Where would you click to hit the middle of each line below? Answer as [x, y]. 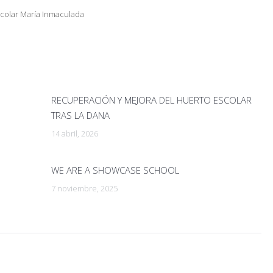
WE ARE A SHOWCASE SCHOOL [115, 170]
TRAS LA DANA [80, 115]
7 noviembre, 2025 [84, 188]
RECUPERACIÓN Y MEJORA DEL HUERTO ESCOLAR [151, 100]
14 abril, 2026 [75, 133]
